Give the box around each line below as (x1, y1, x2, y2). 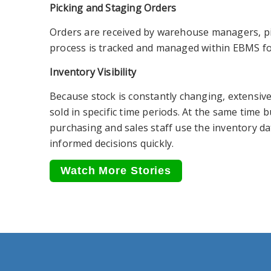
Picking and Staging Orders (50, 1, 177, 15)
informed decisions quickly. (50, 137, 174, 150)
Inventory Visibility (50, 65, 136, 79)
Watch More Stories (60, 165, 172, 177)
